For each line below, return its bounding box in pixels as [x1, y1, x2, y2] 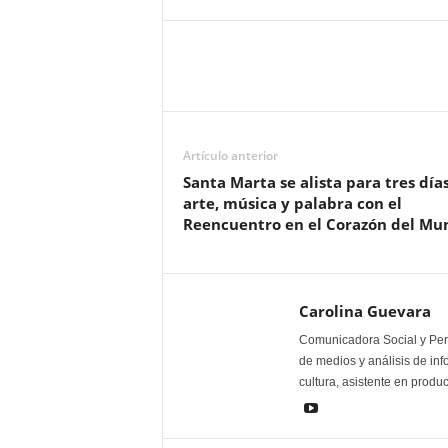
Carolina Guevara [298, 301, 431, 322]
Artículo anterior [182, 147, 278, 165]
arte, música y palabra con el [182, 193, 402, 214]
